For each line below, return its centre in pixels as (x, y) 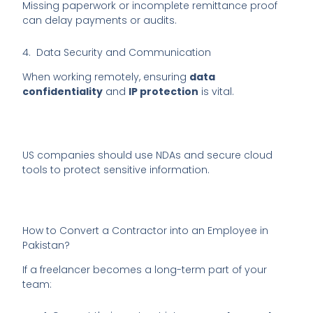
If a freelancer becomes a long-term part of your (145, 269)
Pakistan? (46, 245)
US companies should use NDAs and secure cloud (148, 155)
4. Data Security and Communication (117, 52)
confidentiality (63, 92)
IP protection (164, 92)
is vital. (217, 92)
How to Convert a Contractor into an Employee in (146, 230)
